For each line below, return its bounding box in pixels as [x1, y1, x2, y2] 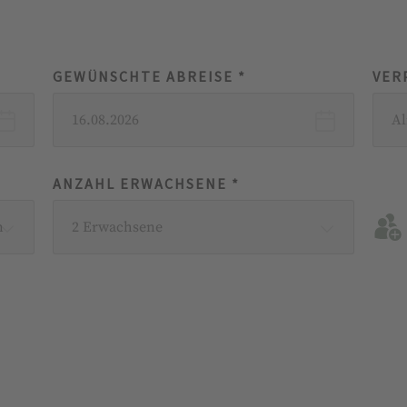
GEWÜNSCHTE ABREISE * [52, 67, 246, 86]
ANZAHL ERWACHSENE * [52, 174, 240, 194]
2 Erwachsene [71, 218, 163, 236]
